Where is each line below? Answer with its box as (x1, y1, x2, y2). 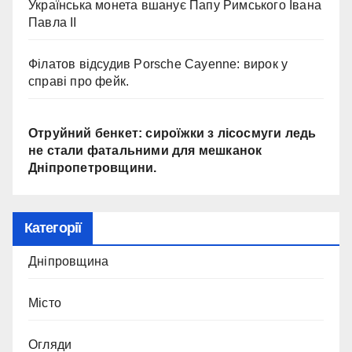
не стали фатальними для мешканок (28, 143, 262, 157)
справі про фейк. (28, 75, 130, 89)
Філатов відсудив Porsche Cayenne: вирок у (28, 57, 288, 71)
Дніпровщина (28, 254, 109, 268)
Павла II (28, 16, 77, 30)
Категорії (24, 219, 81, 236)
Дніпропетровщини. (28, 160, 157, 174)
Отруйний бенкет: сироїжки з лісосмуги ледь (28, 126, 317, 140)
